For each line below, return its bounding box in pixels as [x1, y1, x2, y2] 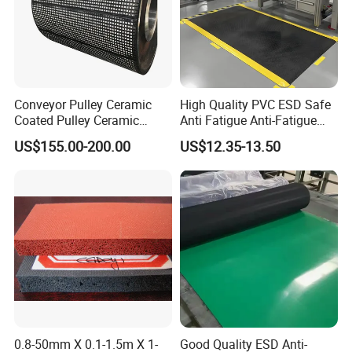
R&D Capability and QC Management [14, 21, 325, 42]
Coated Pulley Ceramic [14, 112, 140, 129]
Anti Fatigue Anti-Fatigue [179, 112, 317, 129]
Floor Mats [179, 127, 240, 145]
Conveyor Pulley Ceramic [14, 96, 152, 113]
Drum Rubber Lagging [14, 127, 137, 145]
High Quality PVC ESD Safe [179, 96, 331, 113]
